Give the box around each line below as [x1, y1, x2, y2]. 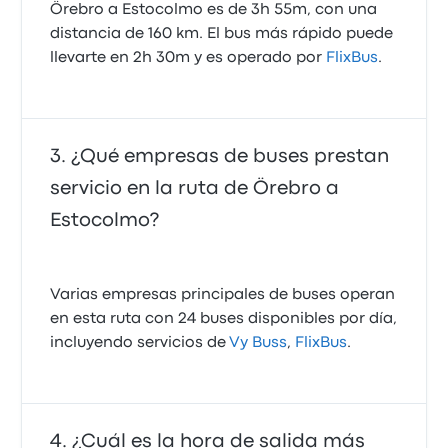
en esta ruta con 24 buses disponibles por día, [50, 312, 398, 326]
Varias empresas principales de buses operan [50, 288, 396, 302]
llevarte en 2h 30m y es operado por [50, 51, 327, 65]
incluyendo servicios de [50, 336, 230, 350]
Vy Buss [229, 336, 288, 350]
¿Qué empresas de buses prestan [71, 148, 390, 165]
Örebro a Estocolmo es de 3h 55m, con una [50, 3, 378, 17]
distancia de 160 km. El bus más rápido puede [50, 27, 394, 41]
